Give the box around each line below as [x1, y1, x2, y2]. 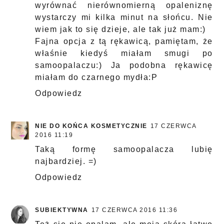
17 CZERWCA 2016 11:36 [91, 206, 178, 214]
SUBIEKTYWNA [35, 206, 88, 214]
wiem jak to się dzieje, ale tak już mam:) [35, 25, 206, 34]
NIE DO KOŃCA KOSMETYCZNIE [35, 122, 147, 130]
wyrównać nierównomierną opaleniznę [35, 1, 213, 10]
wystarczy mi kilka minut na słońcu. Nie [35, 13, 213, 22]
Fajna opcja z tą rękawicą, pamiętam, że [35, 37, 213, 46]
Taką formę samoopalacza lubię [35, 145, 213, 154]
